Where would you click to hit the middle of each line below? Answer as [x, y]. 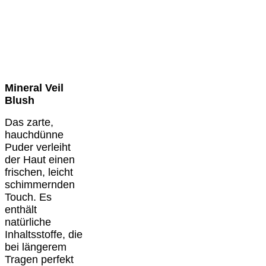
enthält [21, 209]
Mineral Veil [34, 88]
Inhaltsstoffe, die [44, 234]
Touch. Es [28, 197]
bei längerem [36, 247]
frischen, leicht [39, 172]
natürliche [28, 222]
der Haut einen [40, 159]
